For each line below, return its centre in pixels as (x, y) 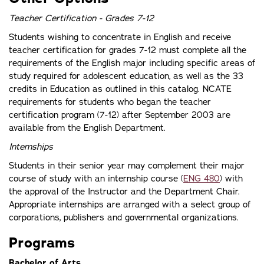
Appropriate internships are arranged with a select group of (130, 204)
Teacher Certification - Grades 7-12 (81, 18)
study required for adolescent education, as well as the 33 (126, 76)
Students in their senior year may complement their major (127, 166)
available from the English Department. (87, 128)
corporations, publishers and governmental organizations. (124, 217)
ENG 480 (202, 179)
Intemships (31, 147)
